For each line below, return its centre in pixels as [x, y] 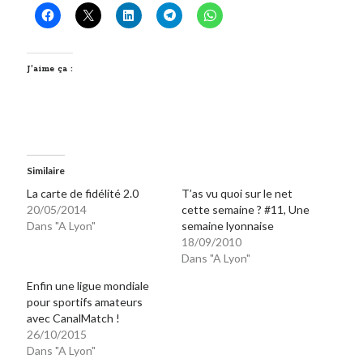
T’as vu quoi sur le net [237, 193]
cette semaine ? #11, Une [246, 209]
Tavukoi [45, 95]
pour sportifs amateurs [85, 301]
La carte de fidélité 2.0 [83, 193]
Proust [43, 36]
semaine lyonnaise [228, 225]
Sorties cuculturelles [73, 75]
